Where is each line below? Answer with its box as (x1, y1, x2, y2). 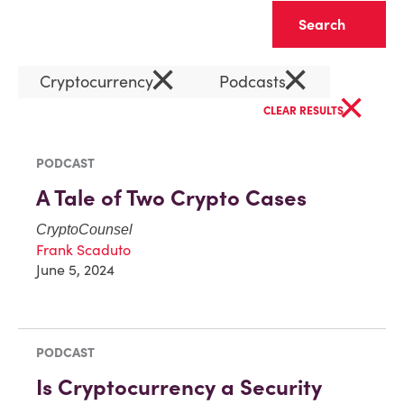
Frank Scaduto (36, 241, 131, 259)
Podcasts (219, 71, 290, 92)
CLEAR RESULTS (263, 104, 346, 117)
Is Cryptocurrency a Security (36, 372, 322, 401)
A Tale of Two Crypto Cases (36, 184, 307, 212)
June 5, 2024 (36, 261, 115, 279)
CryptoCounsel (36, 222, 133, 237)
